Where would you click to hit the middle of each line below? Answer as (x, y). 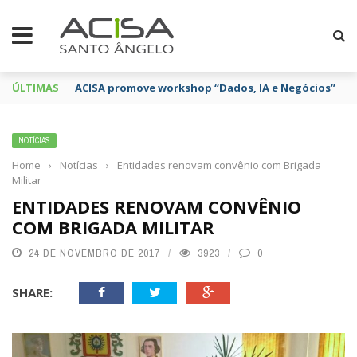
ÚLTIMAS (35, 88)
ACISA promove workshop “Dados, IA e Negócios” (205, 88)
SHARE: (32, 292)
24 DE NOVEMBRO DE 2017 (94, 253)
